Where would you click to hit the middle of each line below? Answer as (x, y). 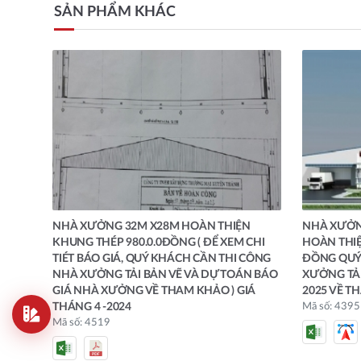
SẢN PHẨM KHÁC (115, 12)
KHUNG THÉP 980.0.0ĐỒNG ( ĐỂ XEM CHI (159, 243)
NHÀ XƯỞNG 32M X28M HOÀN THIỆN (151, 227)
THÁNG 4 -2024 (92, 307)
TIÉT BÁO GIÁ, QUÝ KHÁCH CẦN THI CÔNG (162, 259)
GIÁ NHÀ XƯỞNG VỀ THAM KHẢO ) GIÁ (154, 291)
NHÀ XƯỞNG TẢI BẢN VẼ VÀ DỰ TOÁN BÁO (165, 275)
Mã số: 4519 (81, 323)
